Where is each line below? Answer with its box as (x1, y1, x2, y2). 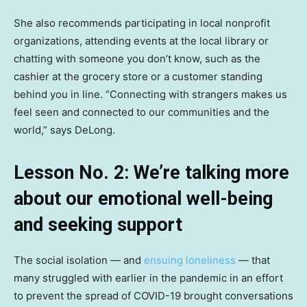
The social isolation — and (14, 253, 144, 267)
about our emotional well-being (14, 187, 273, 210)
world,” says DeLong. (14, 123, 115, 136)
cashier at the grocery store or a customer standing (14, 69, 262, 83)
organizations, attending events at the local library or (14, 34, 269, 47)
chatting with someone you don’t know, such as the (14, 51, 260, 65)
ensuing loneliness (144, 253, 236, 267)
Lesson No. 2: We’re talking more (14, 161, 289, 184)
